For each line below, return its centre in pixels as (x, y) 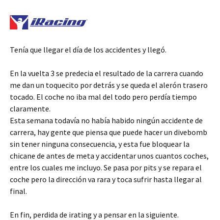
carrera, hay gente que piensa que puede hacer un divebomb (109, 132)
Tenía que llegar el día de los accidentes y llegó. (88, 49)
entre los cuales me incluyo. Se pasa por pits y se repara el (106, 167)
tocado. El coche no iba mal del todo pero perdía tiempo (103, 96)
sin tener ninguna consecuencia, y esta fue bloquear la (100, 144)
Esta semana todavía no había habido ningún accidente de (106, 120)
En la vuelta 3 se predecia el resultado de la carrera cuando (107, 73)
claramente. (30, 108)
